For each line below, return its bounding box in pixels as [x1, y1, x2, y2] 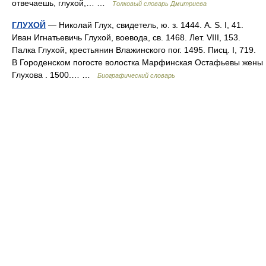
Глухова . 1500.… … [12, 70, 97, 80]
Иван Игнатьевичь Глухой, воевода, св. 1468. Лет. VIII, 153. [12, 33, 240, 42]
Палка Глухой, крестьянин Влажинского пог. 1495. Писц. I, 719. [12, 45, 256, 55]
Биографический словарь [97, 72, 175, 79]
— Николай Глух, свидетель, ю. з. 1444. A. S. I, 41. [46, 20, 243, 30]
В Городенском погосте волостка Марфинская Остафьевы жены [12, 58, 263, 67]
